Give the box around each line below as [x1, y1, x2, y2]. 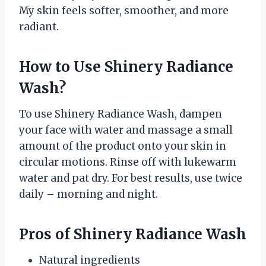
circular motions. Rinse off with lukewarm [19, 155, 236, 169]
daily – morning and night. [19, 187, 158, 201]
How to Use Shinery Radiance [19, 57, 233, 76]
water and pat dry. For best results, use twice [19, 171, 242, 185]
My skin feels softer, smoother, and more [19, 4, 229, 17]
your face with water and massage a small [19, 123, 233, 137]
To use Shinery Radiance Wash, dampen [19, 107, 222, 121]
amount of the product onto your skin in [19, 139, 226, 153]
